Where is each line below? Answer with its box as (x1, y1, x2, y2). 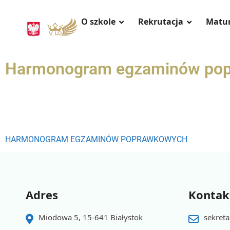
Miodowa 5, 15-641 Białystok (39, 212, 143, 222)
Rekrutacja (138, 16, 183, 27)
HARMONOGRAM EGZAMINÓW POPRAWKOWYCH (5, 135, 187, 144)
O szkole (81, 16, 116, 27)
